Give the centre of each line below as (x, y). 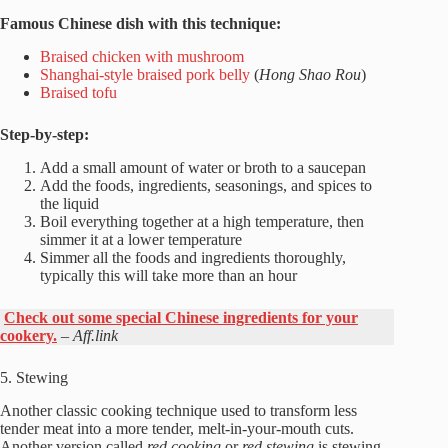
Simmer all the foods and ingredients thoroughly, (193, 257)
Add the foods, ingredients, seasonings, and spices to (206, 185)
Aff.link (93, 335)
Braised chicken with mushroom (142, 56)
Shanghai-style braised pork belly (147, 74)
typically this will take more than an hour (168, 275)
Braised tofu (78, 92)
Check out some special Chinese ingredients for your (181, 317)
